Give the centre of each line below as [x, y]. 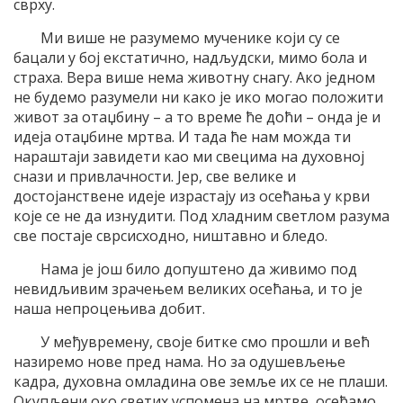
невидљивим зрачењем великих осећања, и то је [188, 288]
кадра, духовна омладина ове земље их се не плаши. [201, 381]
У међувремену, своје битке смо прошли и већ [205, 341]
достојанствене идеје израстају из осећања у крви [192, 196]
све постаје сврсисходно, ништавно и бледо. [170, 235]
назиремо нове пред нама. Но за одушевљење [179, 361]
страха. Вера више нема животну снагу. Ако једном [194, 77]
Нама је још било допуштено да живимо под [199, 269]
